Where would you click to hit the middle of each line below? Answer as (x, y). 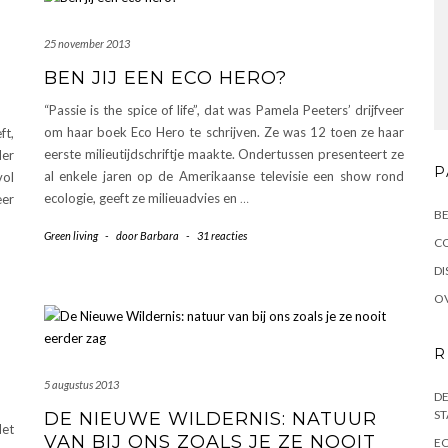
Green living (71, 235)
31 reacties (222, 235)
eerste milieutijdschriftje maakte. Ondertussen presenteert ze (224, 153)
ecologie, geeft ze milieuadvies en (142, 197)
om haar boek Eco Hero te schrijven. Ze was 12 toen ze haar (224, 131)
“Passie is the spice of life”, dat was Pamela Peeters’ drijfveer (224, 109)
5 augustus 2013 (81, 384)
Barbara (159, 235)
